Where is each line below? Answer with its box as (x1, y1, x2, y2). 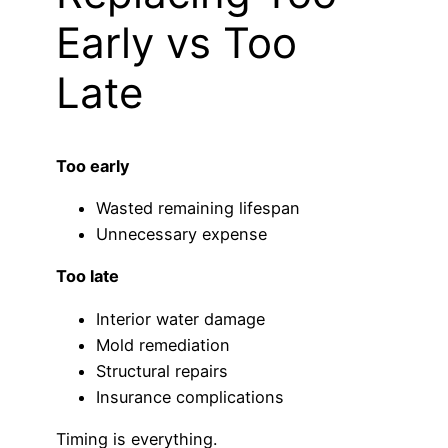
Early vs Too (56, 16, 297, 68)
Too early (56, 155, 130, 176)
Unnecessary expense (96, 223, 267, 244)
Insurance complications (96, 386, 284, 407)
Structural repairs (96, 360, 228, 381)
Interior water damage (96, 308, 265, 329)
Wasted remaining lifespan (96, 197, 300, 218)
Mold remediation (96, 334, 230, 355)
